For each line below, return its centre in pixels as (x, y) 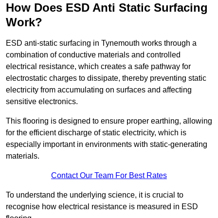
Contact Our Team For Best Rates (109, 176)
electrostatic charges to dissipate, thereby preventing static (106, 78)
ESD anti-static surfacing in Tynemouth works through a (101, 43)
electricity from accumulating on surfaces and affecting (99, 90)
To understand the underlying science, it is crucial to (95, 195)
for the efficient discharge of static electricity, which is (96, 133)
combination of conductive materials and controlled (93, 55)
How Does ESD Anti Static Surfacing (107, 8)
